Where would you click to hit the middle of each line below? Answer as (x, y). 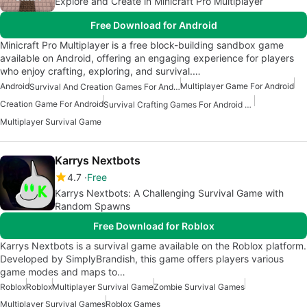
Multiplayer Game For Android (237, 86)
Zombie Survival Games (199, 287)
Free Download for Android (153, 25)
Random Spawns (93, 206)
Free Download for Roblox (153, 226)
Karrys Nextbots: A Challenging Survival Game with (169, 193)
